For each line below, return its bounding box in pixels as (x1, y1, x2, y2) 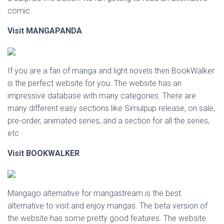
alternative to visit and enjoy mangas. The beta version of (7, 201, 207, 210)
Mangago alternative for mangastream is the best (7, 188, 181, 198)
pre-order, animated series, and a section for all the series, (7, 116, 209, 125)
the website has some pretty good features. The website (7, 213, 206, 223)
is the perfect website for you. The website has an (7, 78, 181, 88)
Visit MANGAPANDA (7, 26, 82, 35)
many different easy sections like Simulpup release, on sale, (7, 103, 215, 113)
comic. (7, 6, 32, 15)
